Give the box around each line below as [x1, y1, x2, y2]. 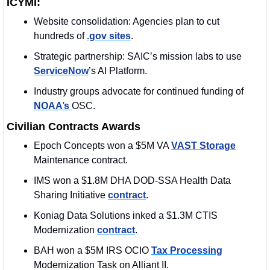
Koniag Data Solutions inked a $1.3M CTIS [34, 210, 218, 221]
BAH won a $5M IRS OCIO [34, 245, 151, 256]
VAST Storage [171, 140, 236, 151]
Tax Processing [151, 245, 222, 256]
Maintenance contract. [34, 155, 128, 166]
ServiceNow [34, 66, 89, 77]
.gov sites [87, 31, 131, 42]
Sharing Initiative [34, 190, 108, 201]
